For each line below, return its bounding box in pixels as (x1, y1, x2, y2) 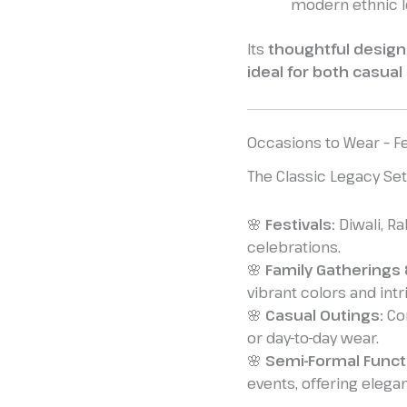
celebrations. (247, 236, 341, 257)
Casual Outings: (265, 304, 383, 325)
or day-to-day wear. (247, 327, 379, 348)
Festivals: (265, 213, 335, 234)
